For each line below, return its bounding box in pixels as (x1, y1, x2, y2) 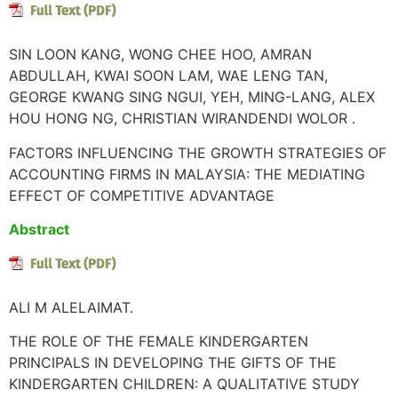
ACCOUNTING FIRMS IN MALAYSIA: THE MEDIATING (9, 164, 365, 183)
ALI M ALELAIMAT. (9, 298, 133, 316)
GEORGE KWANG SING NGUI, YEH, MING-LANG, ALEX (9, 88, 375, 107)
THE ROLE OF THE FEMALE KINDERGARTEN (9, 332, 308, 351)
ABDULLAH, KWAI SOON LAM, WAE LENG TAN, (9, 67, 328, 85)
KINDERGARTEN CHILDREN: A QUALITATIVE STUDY (9, 375, 360, 394)
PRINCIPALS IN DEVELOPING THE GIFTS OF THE (9, 354, 337, 372)
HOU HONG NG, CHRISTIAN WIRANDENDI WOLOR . (9, 109, 355, 128)
